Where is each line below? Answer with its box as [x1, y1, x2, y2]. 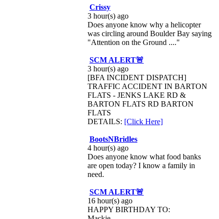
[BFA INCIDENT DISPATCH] [88, 73, 186, 82]
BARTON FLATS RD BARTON [88, 100, 194, 108]
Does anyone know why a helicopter [88, 21, 201, 29]
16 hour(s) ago [88, 197, 132, 205]
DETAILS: [88, 117, 124, 126]
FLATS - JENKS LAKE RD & [88, 91, 186, 99]
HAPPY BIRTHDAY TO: [88, 205, 170, 214]
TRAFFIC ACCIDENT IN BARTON [88, 82, 207, 90]
